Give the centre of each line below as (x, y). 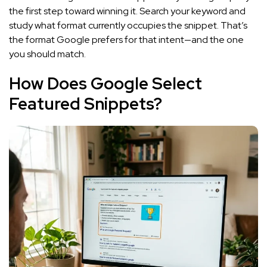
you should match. (47, 54)
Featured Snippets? (86, 103)
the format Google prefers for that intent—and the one (126, 39)
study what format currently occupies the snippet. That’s (128, 25)
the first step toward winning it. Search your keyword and (127, 11)
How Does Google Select (105, 83)
